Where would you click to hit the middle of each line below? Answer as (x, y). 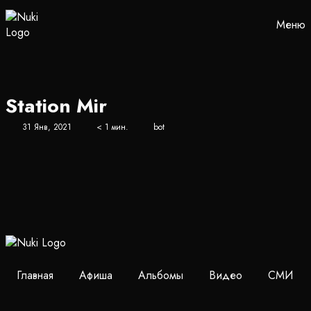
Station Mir (56, 106)
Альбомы (161, 275)
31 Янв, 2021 (47, 127)
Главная (35, 275)
